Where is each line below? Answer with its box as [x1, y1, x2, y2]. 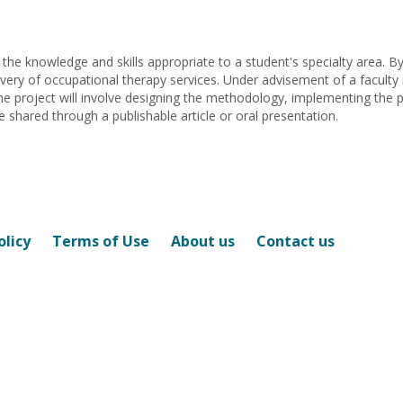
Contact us [256, 231, 335, 251]
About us [171, 231, 235, 251]
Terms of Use [52, 231, 149, 251]
